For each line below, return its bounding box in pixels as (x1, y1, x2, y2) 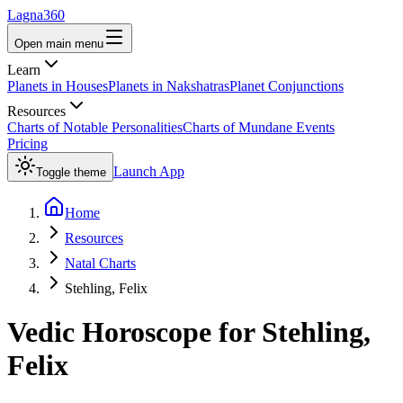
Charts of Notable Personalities (7, 120, 183, 135)
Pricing (7, 136, 48, 151)
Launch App (113, 164, 184, 179)
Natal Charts (65, 255, 136, 271)
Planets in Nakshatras (108, 78, 229, 94)
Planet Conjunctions (229, 78, 344, 94)
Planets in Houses (7, 78, 108, 94)
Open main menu (14, 37, 103, 50)
